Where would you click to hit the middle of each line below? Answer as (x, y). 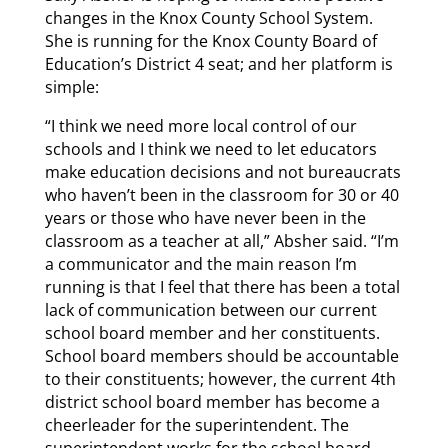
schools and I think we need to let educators (210, 149)
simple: (71, 87)
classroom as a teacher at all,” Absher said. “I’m (221, 241)
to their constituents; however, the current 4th (220, 379)
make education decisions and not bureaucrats (222, 172)
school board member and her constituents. (212, 333)
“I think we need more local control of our (200, 126)
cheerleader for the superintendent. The (196, 425)
